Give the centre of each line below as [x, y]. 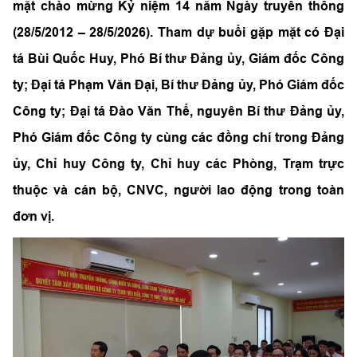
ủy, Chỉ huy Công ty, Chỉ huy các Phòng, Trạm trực [178, 164]
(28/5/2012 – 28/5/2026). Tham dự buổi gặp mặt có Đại [178, 32]
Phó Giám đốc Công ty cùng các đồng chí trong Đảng [178, 137]
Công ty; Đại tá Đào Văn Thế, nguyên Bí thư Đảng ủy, [178, 111]
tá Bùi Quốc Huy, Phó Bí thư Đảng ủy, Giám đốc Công [178, 59]
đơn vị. [33, 216]
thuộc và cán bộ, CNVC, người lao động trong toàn [178, 190]
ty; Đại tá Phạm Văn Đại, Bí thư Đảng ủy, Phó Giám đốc [178, 85]
